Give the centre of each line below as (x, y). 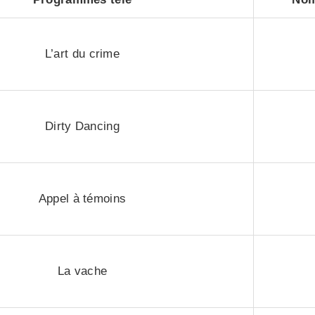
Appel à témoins (82, 199)
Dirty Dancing (82, 126)
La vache (82, 271)
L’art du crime (82, 54)
